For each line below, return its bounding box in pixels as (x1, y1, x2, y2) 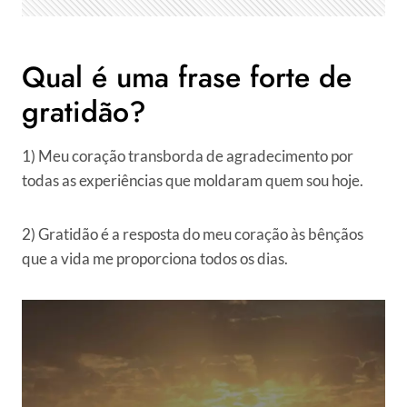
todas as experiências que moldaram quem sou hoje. (22, 171, 363, 190)
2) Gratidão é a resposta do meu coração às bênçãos (22, 224, 363, 243)
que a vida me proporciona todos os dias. (22, 249, 288, 268)
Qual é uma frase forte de (22, 56, 352, 98)
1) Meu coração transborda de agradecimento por (22, 146, 353, 165)
